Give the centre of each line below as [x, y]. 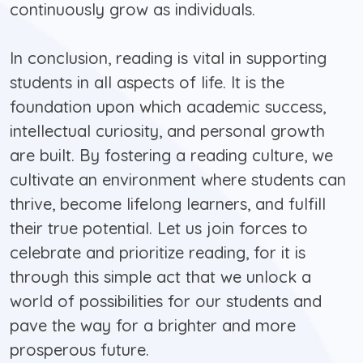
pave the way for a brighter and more [153, 326]
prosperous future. [79, 350]
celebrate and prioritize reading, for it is [158, 253]
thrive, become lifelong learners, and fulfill [168, 204]
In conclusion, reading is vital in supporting [168, 58]
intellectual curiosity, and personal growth [167, 131]
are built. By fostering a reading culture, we [171, 156]
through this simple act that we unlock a [160, 277]
